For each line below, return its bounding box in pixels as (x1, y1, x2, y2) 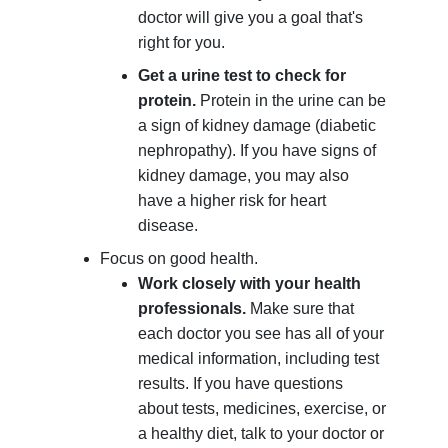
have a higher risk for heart (138, 192, 327, 210)
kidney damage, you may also (138, 167, 350, 185)
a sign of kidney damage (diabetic (138, 117, 377, 135)
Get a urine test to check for (138, 67, 347, 85)
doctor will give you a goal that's (138, 9, 364, 27)
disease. (138, 217, 199, 235)
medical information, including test (138, 350, 380, 368)
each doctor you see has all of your (138, 325, 385, 343)
